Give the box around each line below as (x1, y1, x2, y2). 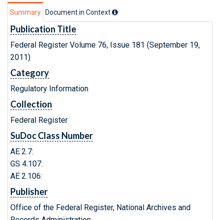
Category (10, 67, 49, 78)
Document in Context (45, 8, 112, 16)
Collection (10, 99, 52, 110)
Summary (10, 8, 41, 16)
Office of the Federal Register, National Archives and (10, 203, 191, 212)
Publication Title (10, 24, 76, 34)
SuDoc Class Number (10, 130, 93, 141)
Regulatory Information (10, 84, 88, 93)
